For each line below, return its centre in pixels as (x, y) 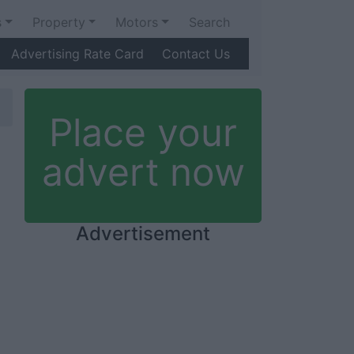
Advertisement (143, 233)
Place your (143, 132)
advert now (143, 172)
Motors (137, 22)
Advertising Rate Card (78, 54)
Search (209, 22)
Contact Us (196, 54)
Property (58, 22)
